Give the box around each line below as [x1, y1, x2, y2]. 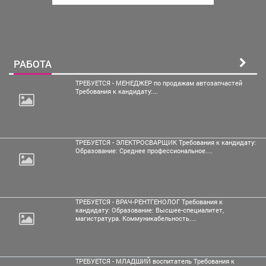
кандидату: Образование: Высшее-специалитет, [75, 205, 224, 214]
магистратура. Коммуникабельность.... [75, 214, 197, 223]
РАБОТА [14, 56, 52, 71]
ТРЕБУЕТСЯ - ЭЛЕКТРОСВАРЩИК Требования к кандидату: [75, 138, 256, 147]
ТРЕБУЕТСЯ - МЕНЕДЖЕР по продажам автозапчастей [75, 78, 242, 87]
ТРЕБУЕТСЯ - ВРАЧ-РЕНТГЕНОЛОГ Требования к [75, 197, 223, 206]
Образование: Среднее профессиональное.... [75, 146, 213, 155]
